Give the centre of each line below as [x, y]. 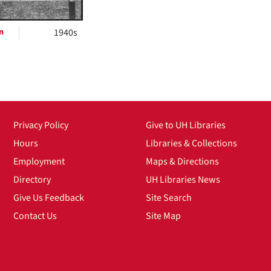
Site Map [163, 216]
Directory [32, 180]
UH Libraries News [183, 180]
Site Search [168, 198]
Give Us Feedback [49, 198]
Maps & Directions [182, 162]
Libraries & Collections [191, 144]
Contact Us [35, 216]
